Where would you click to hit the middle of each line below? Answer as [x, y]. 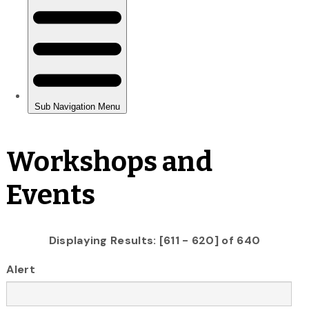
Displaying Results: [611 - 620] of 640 [154, 240]
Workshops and [109, 162]
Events [51, 195]
